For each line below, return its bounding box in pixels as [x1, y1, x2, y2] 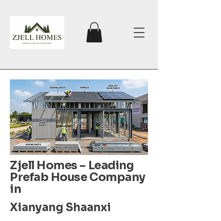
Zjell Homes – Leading [10, 158, 134, 173]
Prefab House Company [10, 170, 146, 184]
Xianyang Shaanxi [10, 200, 111, 214]
